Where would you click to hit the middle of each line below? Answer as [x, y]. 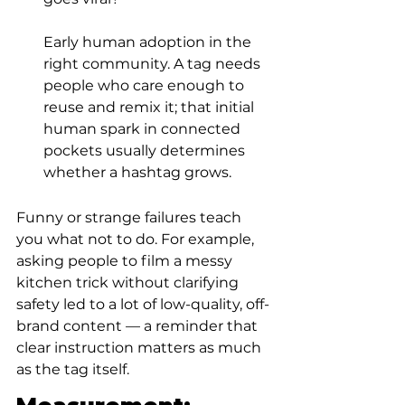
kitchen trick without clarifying [129, 283]
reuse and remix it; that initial [151, 107]
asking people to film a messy [126, 261]
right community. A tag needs [154, 64]
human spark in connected [144, 129]
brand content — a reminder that [139, 326]
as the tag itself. [73, 369]
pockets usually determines [146, 151]
